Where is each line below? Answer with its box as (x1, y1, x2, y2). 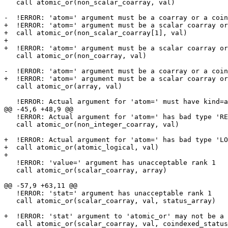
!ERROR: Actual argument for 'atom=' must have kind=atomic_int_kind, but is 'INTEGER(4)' (4, 98, 16, 106)
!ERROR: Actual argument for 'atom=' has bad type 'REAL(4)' (4, 113, 16, 121)
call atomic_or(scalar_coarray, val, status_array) (4, 197, 16, 205)
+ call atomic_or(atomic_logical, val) (4, 144, 159, 152)
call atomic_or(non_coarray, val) (4, 52, 16, 60)
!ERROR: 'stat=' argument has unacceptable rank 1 (4, 189, 16, 197)
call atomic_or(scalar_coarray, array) (4, 166, 16, 175)
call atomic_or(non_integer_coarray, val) (4, 121, 16, 129)
